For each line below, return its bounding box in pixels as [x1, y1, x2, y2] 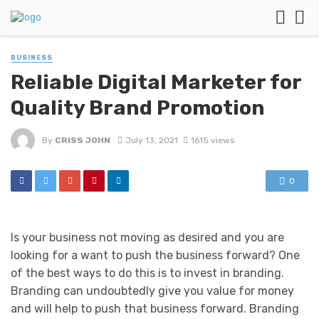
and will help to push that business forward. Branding [11, 302, 299, 316]
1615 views [190, 135, 234, 145]
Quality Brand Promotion [11, 95, 273, 120]
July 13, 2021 [125, 135, 178, 145]
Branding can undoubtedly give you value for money [11, 284, 294, 298]
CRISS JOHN [55, 135, 110, 145]
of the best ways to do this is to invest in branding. [11, 266, 284, 281]
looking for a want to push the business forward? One [11, 249, 300, 263]
